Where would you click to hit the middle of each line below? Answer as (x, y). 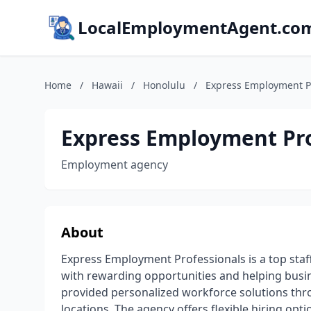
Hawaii (107, 85)
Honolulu (164, 85)
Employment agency (115, 165)
